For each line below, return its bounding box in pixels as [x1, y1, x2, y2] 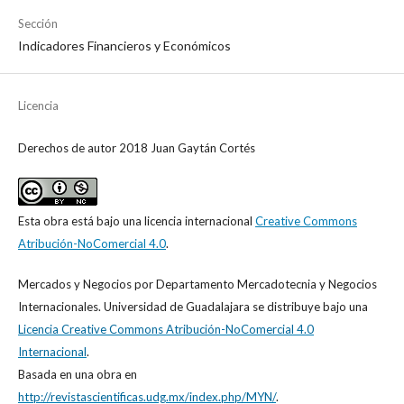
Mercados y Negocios [18, 277, 132, 292]
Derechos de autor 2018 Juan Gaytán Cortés [18, 141, 255, 156]
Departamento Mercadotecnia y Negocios [156, 277, 377, 292]
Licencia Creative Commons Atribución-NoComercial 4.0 [18, 322, 314, 337]
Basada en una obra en [18, 367, 137, 382]
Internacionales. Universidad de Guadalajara [18, 299, 250, 315]
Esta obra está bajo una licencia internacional [18, 214, 255, 229]
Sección [18, 16, 58, 32]
